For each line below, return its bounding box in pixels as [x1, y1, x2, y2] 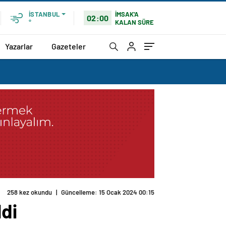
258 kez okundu [7, 188, 52, 197]
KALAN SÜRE [115, 18, 154, 26]
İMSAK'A [115, 10, 139, 18]
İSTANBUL [29, 10, 60, 18]
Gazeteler [51, 41, 86, 51]
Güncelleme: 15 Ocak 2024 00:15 [61, 188, 154, 197]
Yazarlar [5, 41, 33, 51]
